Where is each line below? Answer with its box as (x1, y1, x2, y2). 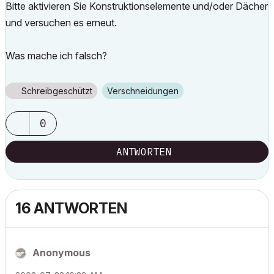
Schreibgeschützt (21, 86, 92, 96)
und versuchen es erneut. (6, 17, 117, 29)
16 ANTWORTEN (15, 199, 127, 217)
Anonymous (32, 246, 91, 259)
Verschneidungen (113, 86, 179, 96)
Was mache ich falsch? (6, 50, 107, 62)
